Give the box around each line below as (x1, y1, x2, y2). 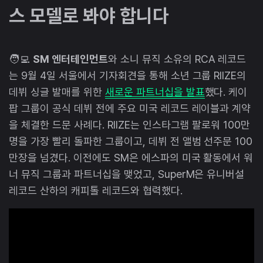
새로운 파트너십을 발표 (104, 85, 205, 98)
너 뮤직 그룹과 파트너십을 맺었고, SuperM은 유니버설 (9, 167, 245, 180)
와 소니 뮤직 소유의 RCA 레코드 (107, 52, 247, 65)
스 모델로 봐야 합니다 (9, 4, 169, 27)
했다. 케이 (204, 85, 248, 98)
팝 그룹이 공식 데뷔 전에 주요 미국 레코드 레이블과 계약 (9, 102, 251, 114)
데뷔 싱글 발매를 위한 (9, 85, 105, 98)
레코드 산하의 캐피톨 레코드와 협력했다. (9, 184, 186, 197)
